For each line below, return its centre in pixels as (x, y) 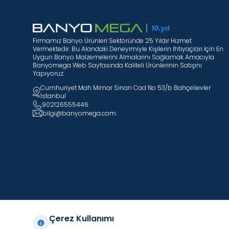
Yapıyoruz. (49, 73)
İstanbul (53, 96)
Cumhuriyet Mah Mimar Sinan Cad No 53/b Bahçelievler (125, 88)
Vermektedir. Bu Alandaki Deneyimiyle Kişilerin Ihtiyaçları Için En (128, 49)
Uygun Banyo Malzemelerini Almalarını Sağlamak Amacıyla (123, 57)
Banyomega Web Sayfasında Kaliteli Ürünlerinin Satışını (117, 65)
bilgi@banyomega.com (79, 113)
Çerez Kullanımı (82, 219)
